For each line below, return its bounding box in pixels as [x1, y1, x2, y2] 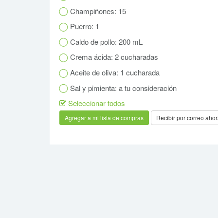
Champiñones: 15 [68, 5, 126, 16]
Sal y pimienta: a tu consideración [68, 82, 177, 93]
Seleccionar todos [66, 98, 125, 109]
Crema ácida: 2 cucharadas [68, 52, 158, 62]
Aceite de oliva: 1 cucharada [68, 67, 160, 77]
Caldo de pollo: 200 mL [68, 36, 143, 47]
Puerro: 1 [68, 21, 99, 32]
